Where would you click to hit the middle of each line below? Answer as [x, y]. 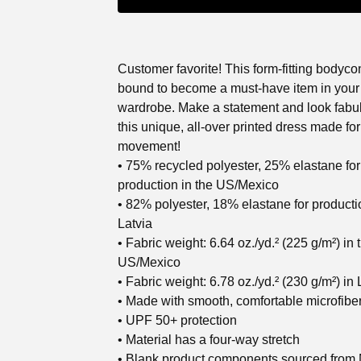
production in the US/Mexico [198, 185]
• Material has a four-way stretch [209, 340]
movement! [149, 146]
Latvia [135, 224]
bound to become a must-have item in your [239, 88]
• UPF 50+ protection [177, 320]
